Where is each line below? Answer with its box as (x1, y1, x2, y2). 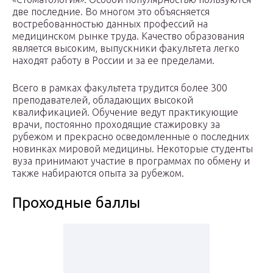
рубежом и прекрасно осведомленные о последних (12, 131, 249, 143)
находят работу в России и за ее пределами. (12, 55, 214, 66)
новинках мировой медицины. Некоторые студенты (12, 143, 253, 155)
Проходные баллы (12, 194, 140, 211)
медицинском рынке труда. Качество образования (12, 30, 244, 42)
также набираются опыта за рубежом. (12, 168, 184, 179)
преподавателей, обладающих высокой (12, 94, 193, 106)
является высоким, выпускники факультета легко (12, 43, 239, 54)
